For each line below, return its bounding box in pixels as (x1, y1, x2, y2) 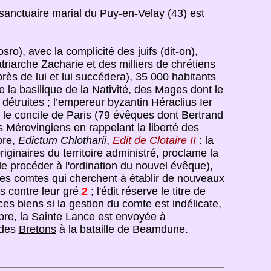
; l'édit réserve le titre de (87, 185, 206, 197)
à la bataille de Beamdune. (56, 223, 188, 235)
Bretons (18, 223, 56, 235)
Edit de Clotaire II (112, 134, 196, 146)
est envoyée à (94, 211, 166, 223)
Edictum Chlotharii (18, 134, 106, 146)
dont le (187, 83, 223, 96)
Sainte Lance (31, 211, 95, 223)
